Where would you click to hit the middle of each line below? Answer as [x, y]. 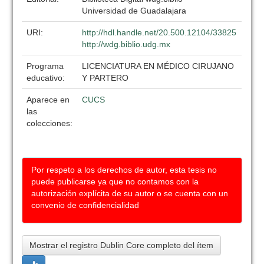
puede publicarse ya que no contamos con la [115, 181]
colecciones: [50, 123]
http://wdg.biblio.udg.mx [126, 44]
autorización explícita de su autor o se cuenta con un [130, 193]
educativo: [47, 78]
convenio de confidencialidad [85, 205]
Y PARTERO [105, 78]
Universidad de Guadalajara [134, 11]
